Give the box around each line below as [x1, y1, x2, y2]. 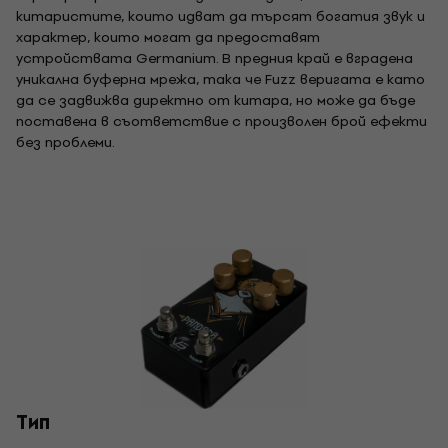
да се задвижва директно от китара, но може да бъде [16, 89, 415, 112]
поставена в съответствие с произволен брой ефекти [16, 110, 427, 133]
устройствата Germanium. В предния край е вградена [16, 47, 413, 70]
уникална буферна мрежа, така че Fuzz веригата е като [16, 68, 425, 91]
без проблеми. [16, 131, 115, 154]
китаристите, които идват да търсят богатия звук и [16, 5, 425, 28]
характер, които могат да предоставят [16, 26, 320, 49]
